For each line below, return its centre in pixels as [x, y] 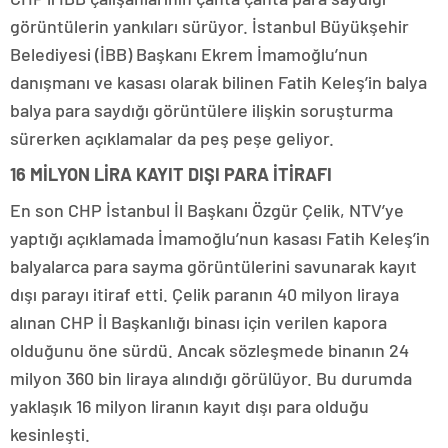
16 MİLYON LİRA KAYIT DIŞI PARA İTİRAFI [171, 173]
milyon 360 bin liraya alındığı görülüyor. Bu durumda [211, 377]
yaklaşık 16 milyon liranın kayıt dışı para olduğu [189, 405]
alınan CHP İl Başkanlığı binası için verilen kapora [198, 321]
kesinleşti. [50, 433]
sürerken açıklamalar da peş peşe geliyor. [172, 137]
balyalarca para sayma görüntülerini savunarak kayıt [213, 265]
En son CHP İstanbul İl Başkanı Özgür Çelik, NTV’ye [207, 209]
